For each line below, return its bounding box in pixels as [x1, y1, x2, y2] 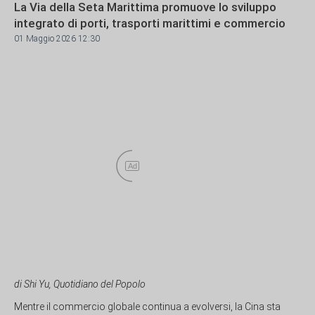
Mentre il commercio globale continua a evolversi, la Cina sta [14, 301, 281, 313]
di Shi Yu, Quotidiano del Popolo [14, 278, 146, 290]
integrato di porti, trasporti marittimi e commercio [14, 16, 285, 31]
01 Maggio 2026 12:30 [14, 34, 100, 44]
